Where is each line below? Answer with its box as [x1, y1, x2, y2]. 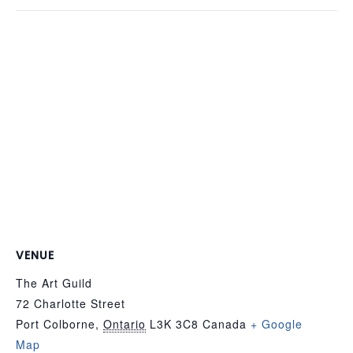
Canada [203, 316, 247, 333]
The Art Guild [16, 275, 92, 292]
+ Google [251, 316, 303, 333]
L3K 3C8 [150, 316, 199, 333]
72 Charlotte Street [16, 295, 125, 312]
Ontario [103, 316, 146, 333]
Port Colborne [16, 316, 95, 333]
